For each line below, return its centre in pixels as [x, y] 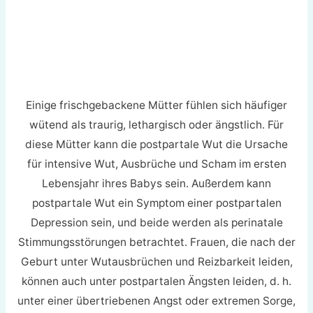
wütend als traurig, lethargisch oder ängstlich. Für [156, 124]
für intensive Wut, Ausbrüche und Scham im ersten [156, 163]
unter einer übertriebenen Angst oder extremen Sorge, [156, 300]
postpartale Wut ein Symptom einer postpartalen [156, 203]
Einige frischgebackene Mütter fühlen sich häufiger [156, 105]
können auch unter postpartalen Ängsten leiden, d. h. [156, 281]
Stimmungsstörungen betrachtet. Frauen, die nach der [156, 242]
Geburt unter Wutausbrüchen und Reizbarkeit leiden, [156, 261]
